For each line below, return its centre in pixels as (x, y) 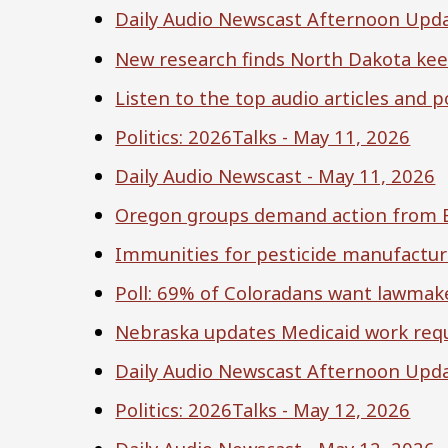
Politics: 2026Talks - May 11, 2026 (263, 136)
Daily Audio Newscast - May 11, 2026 (275, 175)
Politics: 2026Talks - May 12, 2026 (263, 410)
